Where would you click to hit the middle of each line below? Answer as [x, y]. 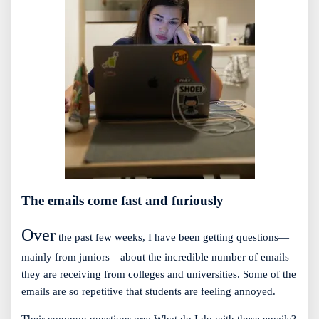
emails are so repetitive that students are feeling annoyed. [148, 292]
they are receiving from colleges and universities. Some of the [159, 274]
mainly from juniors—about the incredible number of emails [155, 257]
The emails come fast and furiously [122, 201]
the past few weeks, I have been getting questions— [172, 237]
